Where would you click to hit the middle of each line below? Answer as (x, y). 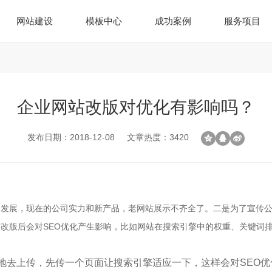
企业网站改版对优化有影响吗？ (136, 107)
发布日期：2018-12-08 (71, 137)
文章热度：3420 (158, 137)
